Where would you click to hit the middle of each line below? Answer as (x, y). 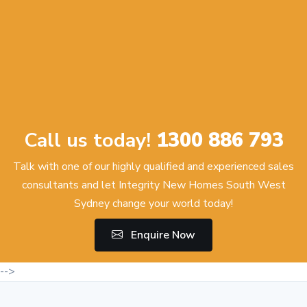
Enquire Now (163, 235)
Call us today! (90, 140)
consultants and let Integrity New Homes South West (153, 185)
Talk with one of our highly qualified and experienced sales (153, 167)
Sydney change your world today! (153, 204)
